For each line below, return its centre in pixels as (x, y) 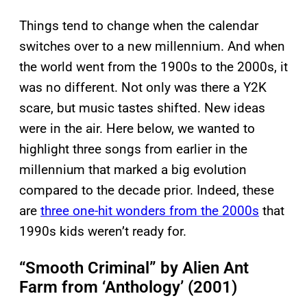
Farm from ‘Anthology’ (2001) (128, 287)
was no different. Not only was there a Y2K (143, 87)
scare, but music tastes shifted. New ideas (142, 108)
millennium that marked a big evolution (133, 169)
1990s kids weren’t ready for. (103, 231)
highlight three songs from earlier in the (133, 149)
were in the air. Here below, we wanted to (137, 128)
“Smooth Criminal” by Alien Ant (134, 268)
